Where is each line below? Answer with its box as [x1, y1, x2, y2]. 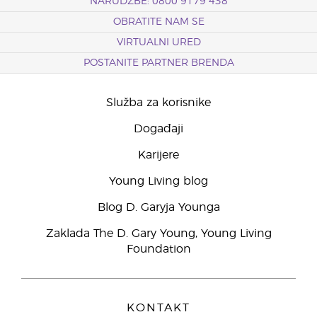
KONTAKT [127, 302, 190, 313]
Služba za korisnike [106, 97, 211, 108]
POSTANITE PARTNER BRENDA [83, 58, 234, 68]
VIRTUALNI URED [116, 38, 201, 47]
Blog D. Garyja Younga [97, 202, 220, 213]
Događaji [134, 123, 183, 134]
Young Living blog [109, 175, 208, 187]
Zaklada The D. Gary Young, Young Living [45, 228, 272, 239]
